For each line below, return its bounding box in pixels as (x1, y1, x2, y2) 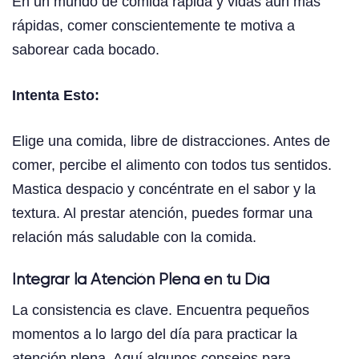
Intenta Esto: (12, 87, 99, 104)
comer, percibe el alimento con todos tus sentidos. (12, 157, 332, 174)
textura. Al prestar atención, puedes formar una (12, 205, 313, 222)
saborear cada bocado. (12, 42, 159, 58)
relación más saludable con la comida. (12, 229, 256, 246)
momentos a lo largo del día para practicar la (12, 326, 297, 343)
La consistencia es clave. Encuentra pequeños (12, 302, 309, 319)
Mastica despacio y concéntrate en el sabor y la (12, 181, 316, 198)
